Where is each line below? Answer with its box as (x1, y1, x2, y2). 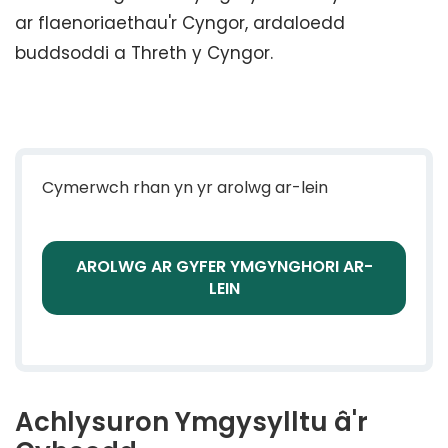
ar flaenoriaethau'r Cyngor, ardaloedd (15, 11, 345, 36)
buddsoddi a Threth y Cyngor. (15, 41, 273, 66)
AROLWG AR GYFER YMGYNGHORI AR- (75, 255, 373, 279)
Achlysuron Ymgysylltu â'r (15, 404, 368, 441)
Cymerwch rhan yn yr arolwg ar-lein (42, 176, 328, 200)
